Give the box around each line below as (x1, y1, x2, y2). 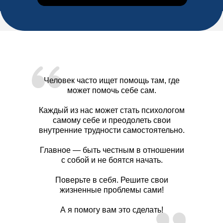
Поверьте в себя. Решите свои (55, 176, 168, 184)
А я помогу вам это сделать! (60, 206, 163, 214)
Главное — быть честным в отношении (39, 146, 184, 154)
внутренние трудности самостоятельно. (39, 126, 185, 134)
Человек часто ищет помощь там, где (44, 76, 180, 85)
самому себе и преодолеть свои (53, 116, 171, 124)
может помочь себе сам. (67, 86, 156, 95)
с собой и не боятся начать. (61, 156, 163, 164)
